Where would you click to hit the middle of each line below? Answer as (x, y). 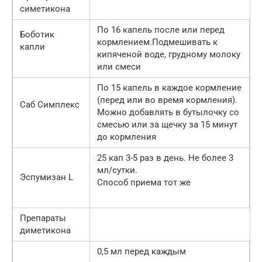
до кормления (127, 137)
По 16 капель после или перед (161, 30)
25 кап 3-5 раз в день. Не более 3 (165, 158)
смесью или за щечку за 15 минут (167, 125)
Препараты (43, 218)
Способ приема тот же (144, 183)
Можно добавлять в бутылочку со (168, 113)
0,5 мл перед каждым (142, 252)
